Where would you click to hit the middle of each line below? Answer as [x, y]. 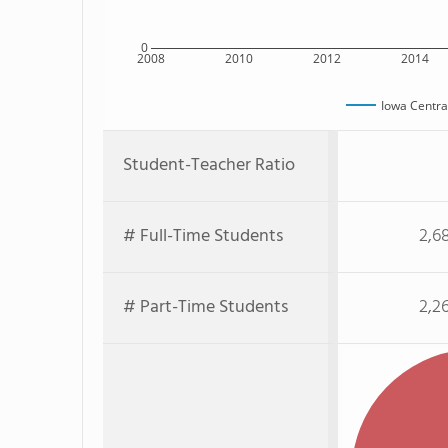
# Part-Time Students [205, 307]
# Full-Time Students [203, 236]
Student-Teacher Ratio [209, 165]
